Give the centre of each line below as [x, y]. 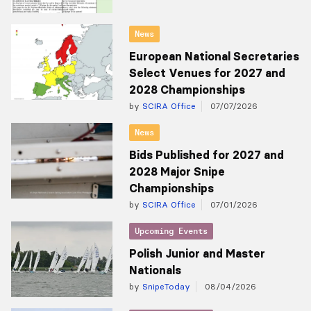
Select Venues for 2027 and [207, 73]
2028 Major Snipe [177, 171]
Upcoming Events [171, 230]
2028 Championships [187, 89]
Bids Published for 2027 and [206, 154]
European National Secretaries [214, 56]
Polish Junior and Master [197, 253]
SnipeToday [165, 286]
